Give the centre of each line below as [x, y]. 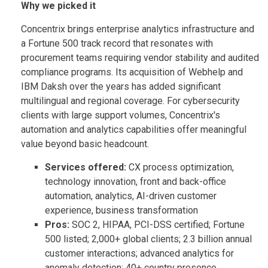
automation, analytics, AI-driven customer [131, 196]
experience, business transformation [121, 210]
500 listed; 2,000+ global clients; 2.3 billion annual [148, 239]
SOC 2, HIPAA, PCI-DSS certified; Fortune [158, 224]
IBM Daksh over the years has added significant [121, 86]
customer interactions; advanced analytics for [139, 253]
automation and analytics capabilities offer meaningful [134, 129]
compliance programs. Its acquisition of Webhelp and [132, 72]
